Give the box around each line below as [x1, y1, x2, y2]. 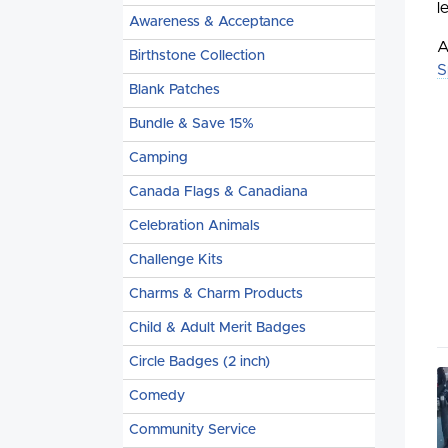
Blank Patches [129, 83, 220, 97]
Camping [129, 151, 188, 165]
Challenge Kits [129, 253, 223, 267]
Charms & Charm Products [129, 287, 303, 301]
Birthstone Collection [129, 49, 265, 63]
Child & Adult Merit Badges [129, 321, 306, 335]
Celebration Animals [129, 219, 260, 233]
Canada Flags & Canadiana [129, 185, 308, 199]
